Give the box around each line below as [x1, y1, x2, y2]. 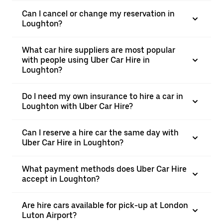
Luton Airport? [22, 211, 77, 220]
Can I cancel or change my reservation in [22, 9, 175, 18]
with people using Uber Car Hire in [22, 55, 150, 65]
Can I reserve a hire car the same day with [22, 128, 179, 137]
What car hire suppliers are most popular [22, 45, 175, 55]
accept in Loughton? [22, 174, 100, 184]
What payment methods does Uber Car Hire [22, 164, 187, 174]
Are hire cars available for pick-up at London [22, 201, 188, 210]
